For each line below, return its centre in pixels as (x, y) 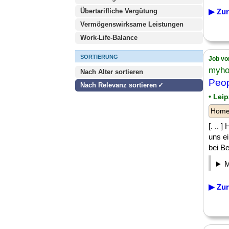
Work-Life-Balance (109, 38)
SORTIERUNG (99, 57)
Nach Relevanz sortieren (119, 85)
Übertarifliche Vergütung (119, 11)
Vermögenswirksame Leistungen (132, 24)
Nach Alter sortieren (112, 72)
